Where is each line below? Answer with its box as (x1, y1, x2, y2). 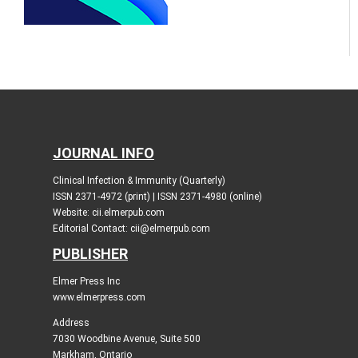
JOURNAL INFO (52, 145, 154, 162)
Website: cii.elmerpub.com (52, 207, 165, 219)
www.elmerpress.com (52, 292, 145, 304)
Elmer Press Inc (52, 276, 120, 288)
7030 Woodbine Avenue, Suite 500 (52, 333, 201, 345)
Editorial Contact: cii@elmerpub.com (52, 223, 210, 235)
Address (52, 317, 89, 329)
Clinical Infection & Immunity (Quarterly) (52, 175, 225, 187)
